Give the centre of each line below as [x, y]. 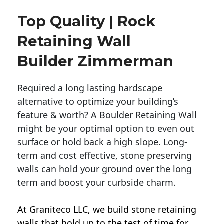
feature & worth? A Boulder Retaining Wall [107, 115]
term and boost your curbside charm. [97, 183]
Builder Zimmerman [95, 61]
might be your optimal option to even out [106, 129]
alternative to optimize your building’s [98, 102]
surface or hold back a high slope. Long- [102, 142]
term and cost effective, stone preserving [105, 156]
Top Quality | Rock [86, 21]
